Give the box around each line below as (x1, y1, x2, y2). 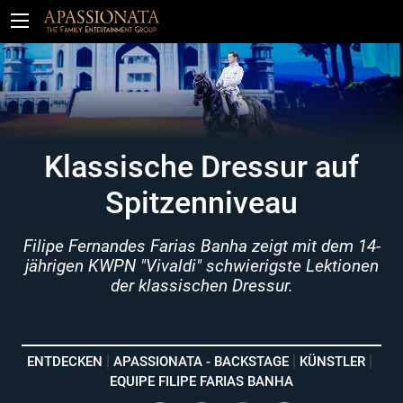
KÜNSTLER (300, 354, 365, 371)
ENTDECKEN (27, 354, 103, 371)
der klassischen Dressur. (110, 276, 293, 297)
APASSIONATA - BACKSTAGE (113, 354, 289, 371)
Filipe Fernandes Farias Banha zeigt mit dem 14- (22, 237, 381, 257)
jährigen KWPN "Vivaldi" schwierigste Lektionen (24, 256, 379, 277)
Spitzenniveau (105, 184, 298, 221)
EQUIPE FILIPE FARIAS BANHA (110, 373, 293, 390)
